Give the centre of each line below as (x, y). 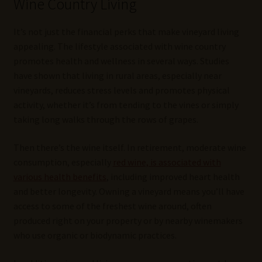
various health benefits (60, 177)
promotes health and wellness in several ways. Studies (121, 61)
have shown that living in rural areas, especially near (117, 76)
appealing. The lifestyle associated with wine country (119, 46)
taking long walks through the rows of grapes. (106, 120)
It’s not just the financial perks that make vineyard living (126, 32)
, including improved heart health (173, 177)
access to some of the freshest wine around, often (112, 206)
